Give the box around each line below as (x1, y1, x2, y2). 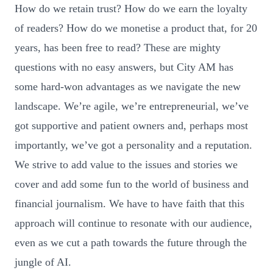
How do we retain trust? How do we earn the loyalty (15, 2, 247, 15)
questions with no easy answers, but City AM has (15, 60, 233, 73)
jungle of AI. (15, 255, 71, 268)
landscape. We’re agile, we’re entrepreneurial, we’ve (15, 99, 249, 112)
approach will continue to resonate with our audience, (15, 216, 252, 229)
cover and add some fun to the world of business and (15, 177, 249, 190)
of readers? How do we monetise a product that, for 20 (15, 21, 257, 34)
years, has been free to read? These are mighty (15, 41, 221, 54)
